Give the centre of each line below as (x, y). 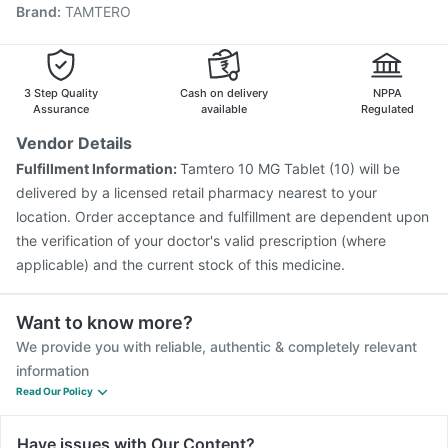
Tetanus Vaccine (229, 60)
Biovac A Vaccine (232, 36)
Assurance (61, 109)
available (224, 109)
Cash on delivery (224, 93)
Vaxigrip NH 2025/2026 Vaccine (138, 84)
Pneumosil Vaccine (93, 12)
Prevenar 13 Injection (102, 60)
